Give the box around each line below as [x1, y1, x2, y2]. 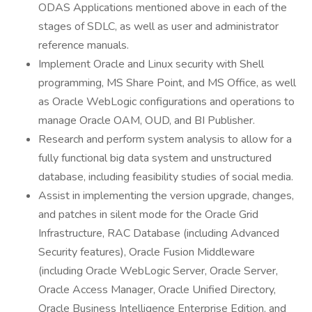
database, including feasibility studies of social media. [38, 169, 293, 185]
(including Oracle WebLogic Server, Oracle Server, [38, 263, 278, 279]
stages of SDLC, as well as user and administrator [38, 19, 279, 34]
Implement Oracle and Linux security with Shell [38, 56, 264, 72]
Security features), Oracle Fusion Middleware [38, 244, 255, 260]
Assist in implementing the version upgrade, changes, [38, 188, 294, 203]
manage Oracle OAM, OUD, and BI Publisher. [38, 113, 255, 128]
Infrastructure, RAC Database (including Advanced [38, 226, 279, 241]
